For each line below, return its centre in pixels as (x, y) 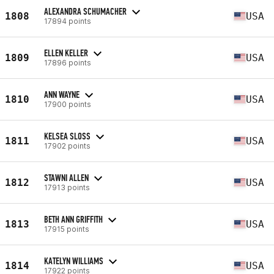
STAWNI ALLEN (66, 177)
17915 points (67, 229)
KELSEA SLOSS (67, 136)
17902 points (67, 146)
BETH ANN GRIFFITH (73, 219)
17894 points (68, 21)
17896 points (68, 62)
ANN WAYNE (62, 94)
